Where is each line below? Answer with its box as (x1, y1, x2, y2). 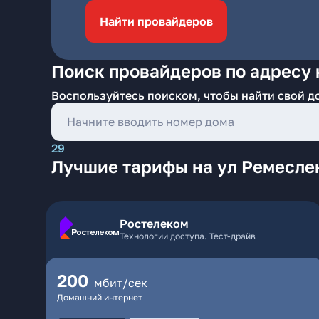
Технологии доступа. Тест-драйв (120, 231, 256, 241)
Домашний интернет (57, 292, 142, 303)
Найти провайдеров (100, 14, 213, 28)
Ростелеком (120, 216, 189, 231)
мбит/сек (94, 276, 147, 290)
